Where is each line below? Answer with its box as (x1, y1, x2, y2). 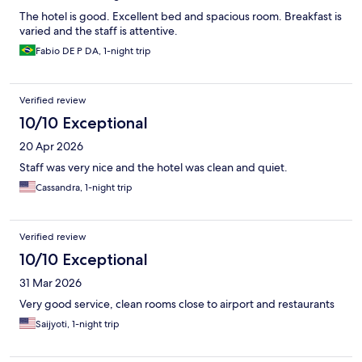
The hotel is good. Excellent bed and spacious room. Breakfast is (19, 9, 342, 24)
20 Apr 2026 (19, 139, 83, 154)
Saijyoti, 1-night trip (36, 318, 120, 331)
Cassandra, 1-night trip (36, 181, 133, 195)
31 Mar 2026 (19, 276, 82, 291)
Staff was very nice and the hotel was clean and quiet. (19, 160, 288, 175)
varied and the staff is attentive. (19, 23, 178, 39)
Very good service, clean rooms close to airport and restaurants (19, 297, 335, 312)
